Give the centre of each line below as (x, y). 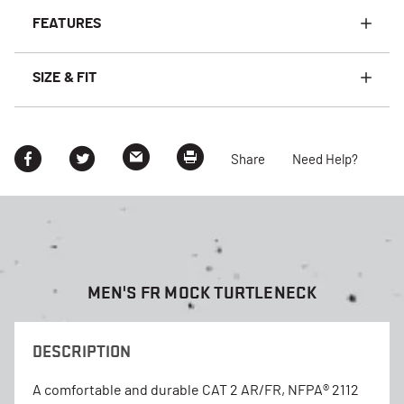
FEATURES (67, 23)
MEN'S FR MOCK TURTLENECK (202, 292)
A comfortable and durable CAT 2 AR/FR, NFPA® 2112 (196, 390)
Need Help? (325, 161)
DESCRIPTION (82, 351)
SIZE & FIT (65, 77)
